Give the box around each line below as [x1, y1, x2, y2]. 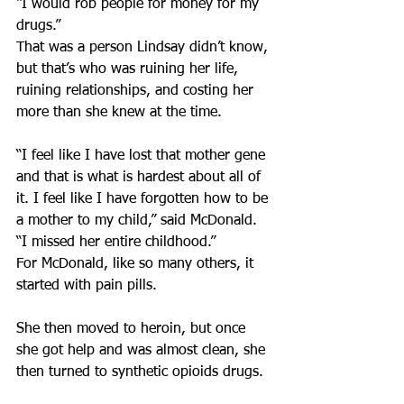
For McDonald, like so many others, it [16, 257, 258, 271]
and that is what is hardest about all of [16, 170, 265, 185]
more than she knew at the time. [16, 106, 222, 120]
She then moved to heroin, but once [16, 322, 250, 336]
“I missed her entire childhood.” [16, 235, 216, 250]
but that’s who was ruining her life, [16, 62, 243, 77]
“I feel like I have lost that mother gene [16, 149, 270, 163]
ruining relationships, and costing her [16, 84, 258, 98]
